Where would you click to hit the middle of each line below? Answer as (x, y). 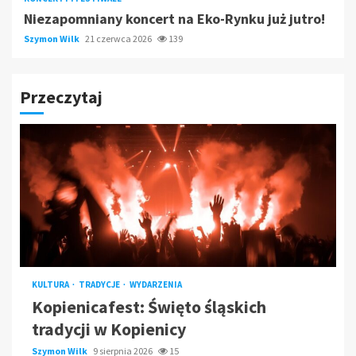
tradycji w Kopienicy (109, 329)
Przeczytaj (61, 97)
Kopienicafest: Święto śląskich (149, 307)
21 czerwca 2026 (119, 39)
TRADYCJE (100, 285)
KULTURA (51, 285)
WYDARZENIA (156, 285)
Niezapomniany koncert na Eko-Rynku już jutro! (174, 19)
